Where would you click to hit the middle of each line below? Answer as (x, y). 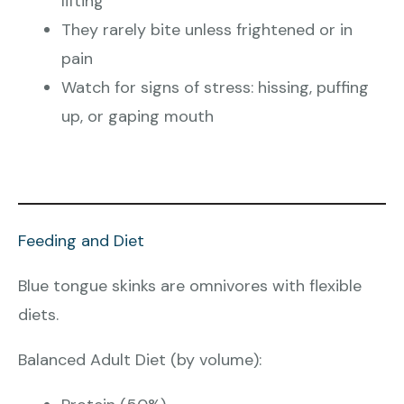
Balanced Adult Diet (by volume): (140, 360)
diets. (38, 315)
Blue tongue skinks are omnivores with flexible (190, 286)
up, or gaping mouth (138, 117)
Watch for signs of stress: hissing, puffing (215, 88)
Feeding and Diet (81, 241)
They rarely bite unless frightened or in (207, 30)
